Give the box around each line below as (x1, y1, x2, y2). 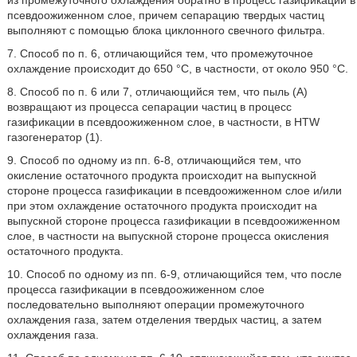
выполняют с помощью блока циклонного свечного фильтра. (6, 24, 325, 37)
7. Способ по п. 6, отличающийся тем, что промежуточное (6, 47, 313, 60)
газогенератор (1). (6, 131, 103, 143)
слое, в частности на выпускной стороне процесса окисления (6, 229, 329, 242)
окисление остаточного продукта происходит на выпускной (6, 169, 316, 182)
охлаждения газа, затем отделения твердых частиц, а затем (6, 313, 322, 326)
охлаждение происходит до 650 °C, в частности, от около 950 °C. (6, 62, 348, 75)
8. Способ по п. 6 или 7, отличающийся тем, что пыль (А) (6, 85, 308, 98)
